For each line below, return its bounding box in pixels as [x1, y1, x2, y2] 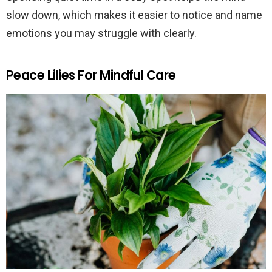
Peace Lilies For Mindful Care [6, 66, 176, 84]
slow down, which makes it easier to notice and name [6, 8, 262, 21]
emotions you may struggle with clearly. [6, 26, 197, 39]
